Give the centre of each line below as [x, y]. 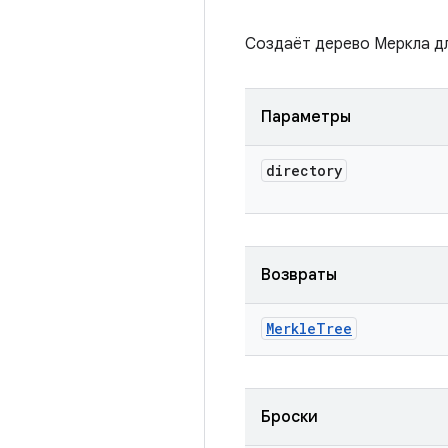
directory [304, 170]
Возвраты [299, 275]
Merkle [291, 328]
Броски [289, 417]
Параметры [306, 117]
